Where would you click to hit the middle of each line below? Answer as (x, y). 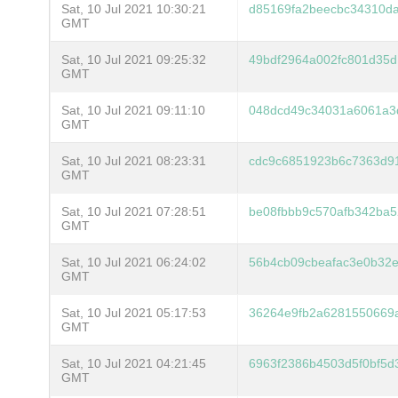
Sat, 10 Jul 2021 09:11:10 (133, 110)
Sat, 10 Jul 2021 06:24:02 (134, 262)
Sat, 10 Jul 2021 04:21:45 (134, 363)
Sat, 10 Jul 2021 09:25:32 (134, 59)
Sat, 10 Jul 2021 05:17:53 (134, 312)
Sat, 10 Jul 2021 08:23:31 (134, 160)
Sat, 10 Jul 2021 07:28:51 (134, 211)
